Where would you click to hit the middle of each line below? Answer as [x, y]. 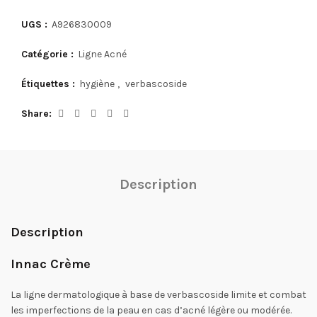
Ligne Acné [102, 54]
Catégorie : [49, 54]
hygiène [97, 84]
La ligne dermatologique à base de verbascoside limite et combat [158, 295]
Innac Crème [51, 264]
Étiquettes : [50, 84]
